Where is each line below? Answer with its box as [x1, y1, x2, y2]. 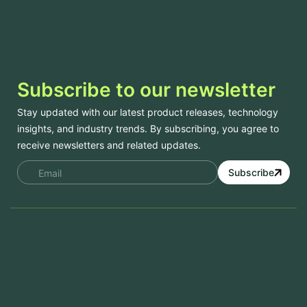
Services [21, 232, 75, 249]
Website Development [21, 276, 120, 288]
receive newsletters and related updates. [17, 139, 201, 151]
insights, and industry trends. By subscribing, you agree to [17, 123, 279, 135]
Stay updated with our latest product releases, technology [17, 106, 278, 119]
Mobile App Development [21, 258, 135, 270]
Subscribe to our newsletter [17, 77, 275, 101]
